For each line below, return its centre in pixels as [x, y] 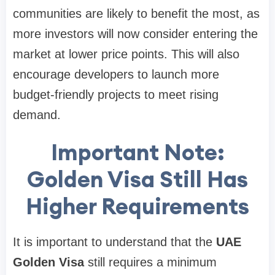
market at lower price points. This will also [126, 54]
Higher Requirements [137, 206]
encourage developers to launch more [116, 74]
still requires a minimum [150, 262]
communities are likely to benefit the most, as [136, 13]
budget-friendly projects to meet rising [116, 94]
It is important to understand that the [114, 242]
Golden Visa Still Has [137, 179]
